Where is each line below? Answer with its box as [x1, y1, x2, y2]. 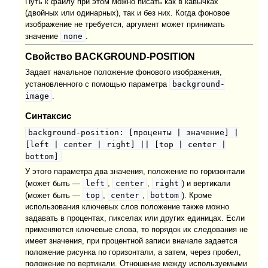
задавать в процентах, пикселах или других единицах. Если [25, 214, 245, 223]
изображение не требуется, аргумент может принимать [25, 20, 226, 29]
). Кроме [182, 191, 212, 200]
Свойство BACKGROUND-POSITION [25, 51, 196, 62]
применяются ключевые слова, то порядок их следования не [25, 225, 248, 234]
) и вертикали [182, 179, 231, 188]
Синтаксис [25, 111, 72, 121]
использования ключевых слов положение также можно [25, 202, 230, 211]
